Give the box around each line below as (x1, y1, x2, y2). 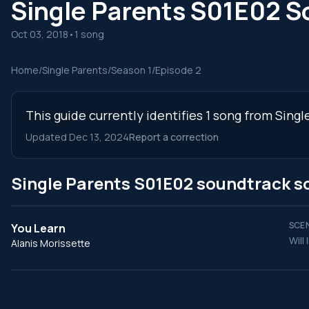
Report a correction (129, 130, 219, 143)
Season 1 (111, 63, 152, 77)
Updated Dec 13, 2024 (26, 130, 129, 143)
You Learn (11, 221, 66, 236)
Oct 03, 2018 (11, 28, 68, 41)
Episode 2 (155, 63, 201, 77)
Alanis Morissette (11, 237, 90, 250)
